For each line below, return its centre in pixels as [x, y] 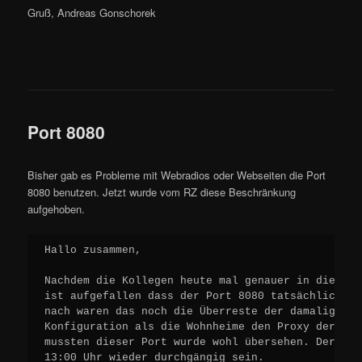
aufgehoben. [57, 209]
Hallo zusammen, [93, 250]
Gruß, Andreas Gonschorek [92, 13]
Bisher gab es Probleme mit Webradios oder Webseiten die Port [177, 175]
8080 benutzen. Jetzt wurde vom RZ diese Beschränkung [162, 192]
